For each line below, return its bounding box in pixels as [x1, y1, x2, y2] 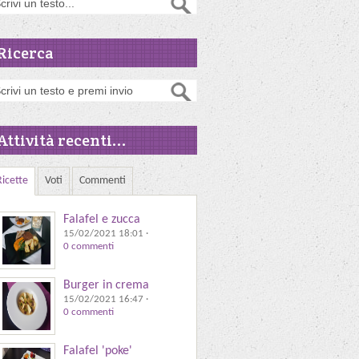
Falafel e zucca [63, 213, 140, 226]
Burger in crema [63, 279, 149, 292]
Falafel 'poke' [63, 345, 132, 357]
